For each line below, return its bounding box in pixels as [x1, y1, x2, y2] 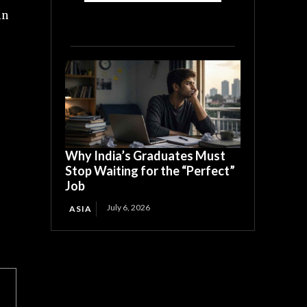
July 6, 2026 [107, 201, 151, 212]
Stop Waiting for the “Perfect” [65, 162, 236, 178]
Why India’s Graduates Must [65, 147, 226, 163]
